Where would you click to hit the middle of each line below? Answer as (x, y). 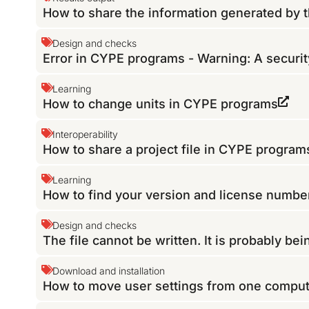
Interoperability (86, 134)
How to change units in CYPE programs (161, 104)
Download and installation (109, 271)
